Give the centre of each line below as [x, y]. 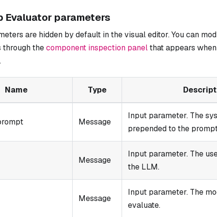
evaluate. [144, 205]
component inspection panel [97, 47]
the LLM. [144, 167]
